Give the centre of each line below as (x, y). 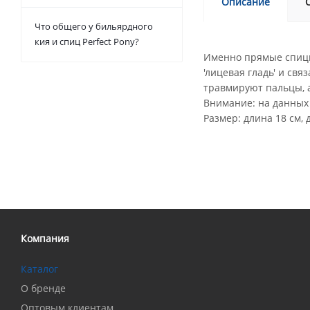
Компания (45, 238)
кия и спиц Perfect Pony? (87, 42)
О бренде (43, 288)
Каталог (39, 269)
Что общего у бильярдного (94, 26)
